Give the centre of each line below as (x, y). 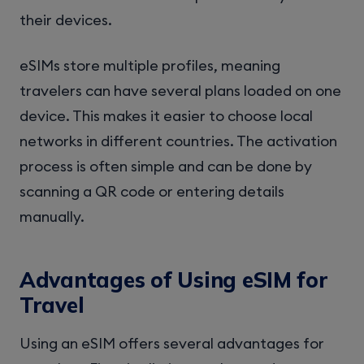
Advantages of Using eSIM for (174, 280)
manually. (52, 217)
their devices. (66, 20)
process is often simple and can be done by (166, 167)
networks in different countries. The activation (178, 141)
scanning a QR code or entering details (152, 192)
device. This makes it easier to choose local (166, 116)
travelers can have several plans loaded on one (180, 91)
